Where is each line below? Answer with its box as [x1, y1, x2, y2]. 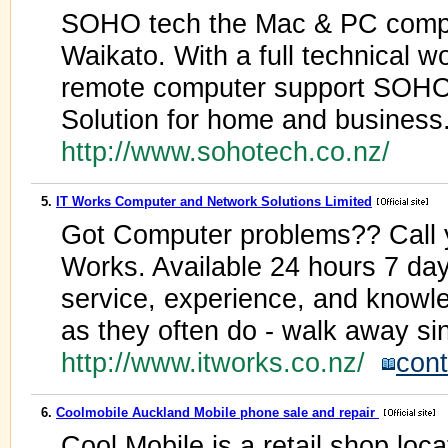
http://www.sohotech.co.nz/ [61, 136, 398, 167]
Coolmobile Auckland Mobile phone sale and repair [56, 405, 379, 420]
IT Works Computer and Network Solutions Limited [56, 194, 372, 209]
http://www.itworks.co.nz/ [61, 347, 381, 378]
